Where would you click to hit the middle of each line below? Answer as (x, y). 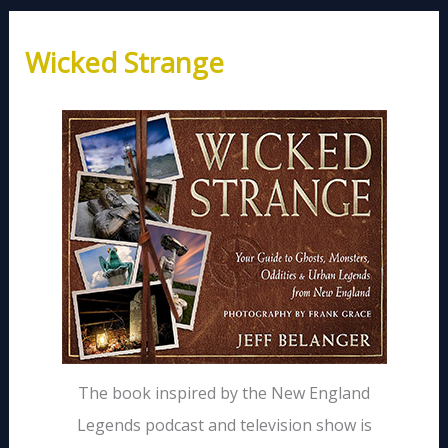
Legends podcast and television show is (224, 424)
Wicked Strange (124, 62)
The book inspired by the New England (224, 392)
